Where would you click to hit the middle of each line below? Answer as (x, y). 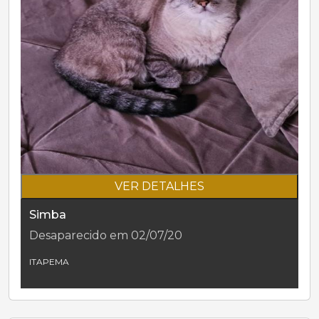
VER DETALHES (159, 186)
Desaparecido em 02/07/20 (106, 235)
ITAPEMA (49, 261)
